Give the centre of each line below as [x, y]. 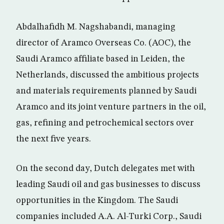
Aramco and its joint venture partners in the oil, [111, 107]
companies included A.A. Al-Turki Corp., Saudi [109, 216]
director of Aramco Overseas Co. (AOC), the [103, 43]
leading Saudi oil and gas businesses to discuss [108, 184]
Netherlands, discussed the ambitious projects [107, 75]
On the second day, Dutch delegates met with [105, 168]
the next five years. [53, 139]
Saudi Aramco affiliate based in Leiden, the [100, 59]
